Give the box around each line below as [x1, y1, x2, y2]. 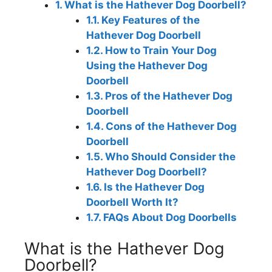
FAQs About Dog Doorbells [101, 211, 237, 223]
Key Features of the [99, 13, 200, 26]
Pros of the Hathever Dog [103, 89, 233, 102]
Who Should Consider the [103, 150, 236, 163]
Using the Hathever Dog [86, 59, 208, 72]
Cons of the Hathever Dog [103, 120, 237, 132]
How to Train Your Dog [103, 44, 217, 56]
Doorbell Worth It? [86, 195, 178, 208]
